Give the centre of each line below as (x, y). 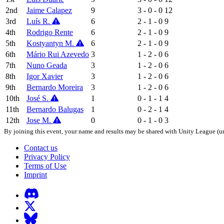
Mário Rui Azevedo (58, 54)
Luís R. (39, 21)
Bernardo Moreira (55, 87)
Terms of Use (45, 165)
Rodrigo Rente (50, 32)
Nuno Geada (47, 65)
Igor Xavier (45, 76)
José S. (38, 98)
